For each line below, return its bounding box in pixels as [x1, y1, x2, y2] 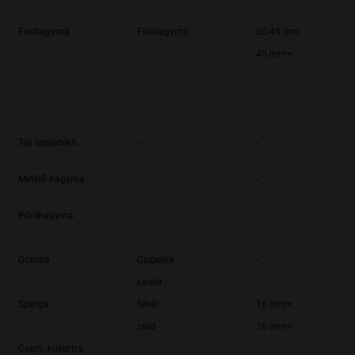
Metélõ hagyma [18, 174, 85, 185]
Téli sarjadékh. [18, 137, 79, 149]
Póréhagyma [18, 210, 74, 222]
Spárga [18, 299, 49, 311]
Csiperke [137, 254, 174, 266]
